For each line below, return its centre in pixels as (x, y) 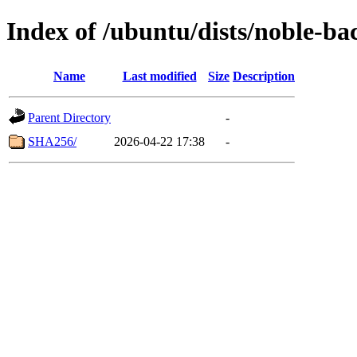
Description (264, 76)
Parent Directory (69, 117)
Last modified (159, 76)
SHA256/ (52, 141)
